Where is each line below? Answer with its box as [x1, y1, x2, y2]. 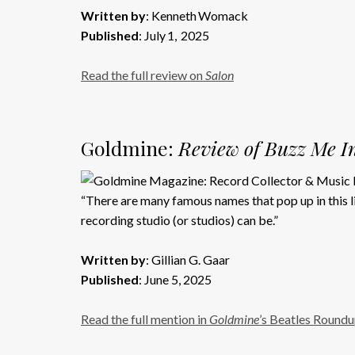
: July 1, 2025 [139, 28, 209, 43]
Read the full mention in [81, 311, 209, 326]
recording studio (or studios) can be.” [81, 212, 278, 227]
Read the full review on [81, 67, 205, 82]
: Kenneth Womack [146, 8, 248, 23]
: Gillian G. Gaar [146, 252, 230, 267]
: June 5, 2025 [139, 272, 212, 287]
